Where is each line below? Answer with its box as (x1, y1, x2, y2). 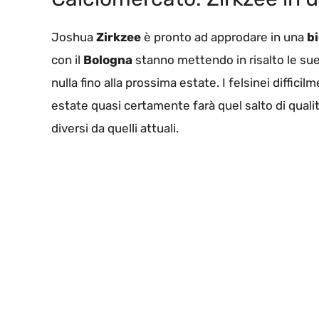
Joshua (51, 30, 96, 45)
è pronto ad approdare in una (141, 30, 307, 45)
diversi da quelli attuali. (51, 121, 179, 136)
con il (51, 53, 83, 68)
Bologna (83, 53, 132, 68)
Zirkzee (96, 30, 141, 45)
